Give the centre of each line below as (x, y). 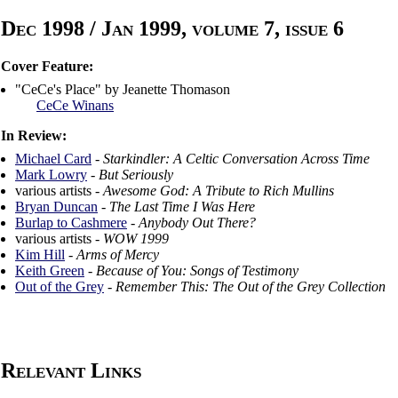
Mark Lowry (51, 175)
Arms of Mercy (118, 255)
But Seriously (136, 175)
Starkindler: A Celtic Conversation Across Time (236, 159)
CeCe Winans (75, 106)
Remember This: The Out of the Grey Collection (251, 287)
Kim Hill (40, 255)
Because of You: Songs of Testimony (197, 271)
